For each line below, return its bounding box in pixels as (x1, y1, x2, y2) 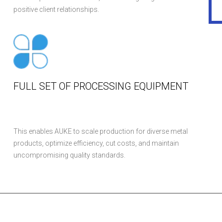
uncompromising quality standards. (13, 151, 126, 159)
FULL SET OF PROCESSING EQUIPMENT (13, 80, 189, 92)
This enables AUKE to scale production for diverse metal (13, 127, 188, 135)
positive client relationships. (13, 5, 100, 13)
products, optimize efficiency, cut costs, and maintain (13, 139, 179, 147)
